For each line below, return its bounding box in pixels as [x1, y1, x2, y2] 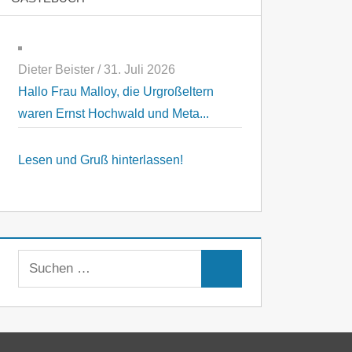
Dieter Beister [18, 63, 95, 77]
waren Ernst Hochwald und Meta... [18, 107, 210, 121]
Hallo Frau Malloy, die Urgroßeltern [18, 85, 214, 99]
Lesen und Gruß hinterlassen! [18, 153, 184, 167]
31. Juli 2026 [104, 63, 176, 77]
